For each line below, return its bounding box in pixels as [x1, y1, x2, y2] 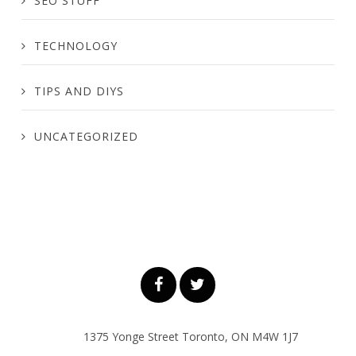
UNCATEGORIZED [34, 129, 138, 144]
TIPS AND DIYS [34, 83, 124, 99]
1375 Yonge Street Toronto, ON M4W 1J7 [83, 329, 298, 344]
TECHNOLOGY [34, 38, 118, 53]
